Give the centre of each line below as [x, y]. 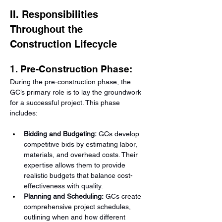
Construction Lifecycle [63, 44]
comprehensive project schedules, [78, 207]
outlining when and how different [76, 217]
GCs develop [119, 134]
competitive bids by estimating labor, [82, 144]
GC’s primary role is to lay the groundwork [77, 92]
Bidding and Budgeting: [60, 134]
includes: [24, 113]
